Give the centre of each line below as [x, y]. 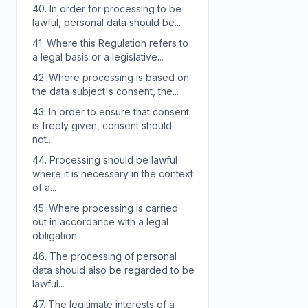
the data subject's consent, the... [106, 91]
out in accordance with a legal [100, 222]
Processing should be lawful [112, 160]
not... [43, 139]
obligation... [58, 235]
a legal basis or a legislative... [98, 57]
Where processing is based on [118, 77]
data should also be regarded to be [113, 270]
